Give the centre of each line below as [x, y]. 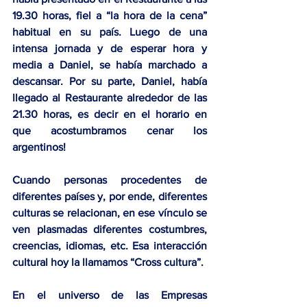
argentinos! [39, 147]
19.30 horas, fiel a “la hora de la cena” [110, 15]
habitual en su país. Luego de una [110, 32]
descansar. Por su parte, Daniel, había [110, 81]
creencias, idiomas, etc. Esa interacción [110, 245]
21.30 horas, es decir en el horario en [110, 114]
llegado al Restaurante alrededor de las [110, 97]
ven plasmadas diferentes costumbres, [110, 229]
